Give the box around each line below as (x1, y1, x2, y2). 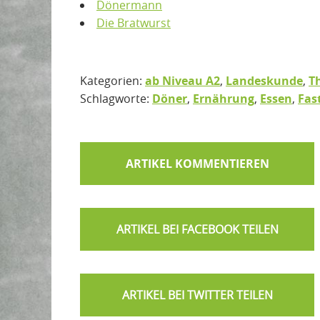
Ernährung (193, 90, 254, 106)
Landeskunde (226, 72, 303, 89)
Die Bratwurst (96, 14, 171, 31)
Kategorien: (80, 72, 145, 89)
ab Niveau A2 (145, 72, 220, 89)
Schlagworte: (80, 90, 149, 106)
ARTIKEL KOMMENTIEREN (125, 155, 269, 171)
